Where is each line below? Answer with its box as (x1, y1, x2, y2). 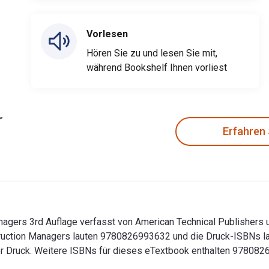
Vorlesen (86, 28, 128, 40)
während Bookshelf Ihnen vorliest (86, 61, 227, 73)
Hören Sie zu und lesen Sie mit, (86, 47, 217, 59)
